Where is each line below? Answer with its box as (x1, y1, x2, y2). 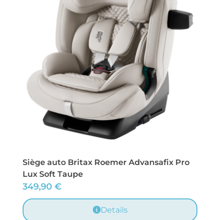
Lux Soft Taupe (23, 169, 83, 179)
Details (100, 205, 128, 215)
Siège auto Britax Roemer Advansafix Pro (23, 158, 190, 167)
